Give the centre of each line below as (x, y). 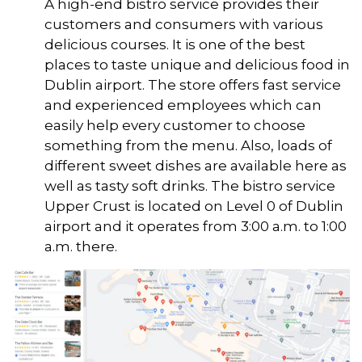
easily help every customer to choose (175, 125)
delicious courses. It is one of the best (175, 44)
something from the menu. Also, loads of (188, 145)
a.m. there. (81, 246)
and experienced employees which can (183, 105)
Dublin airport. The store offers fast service (193, 84)
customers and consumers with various (184, 24)
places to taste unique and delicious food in (197, 64)
